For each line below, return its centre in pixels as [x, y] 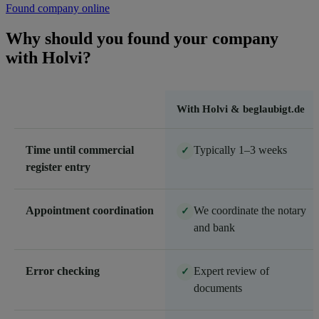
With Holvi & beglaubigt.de [241, 109]
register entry [58, 167]
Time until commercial [80, 150]
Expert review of [231, 271]
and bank [214, 227]
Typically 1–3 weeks [240, 150]
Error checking [63, 271]
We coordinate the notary [250, 210]
